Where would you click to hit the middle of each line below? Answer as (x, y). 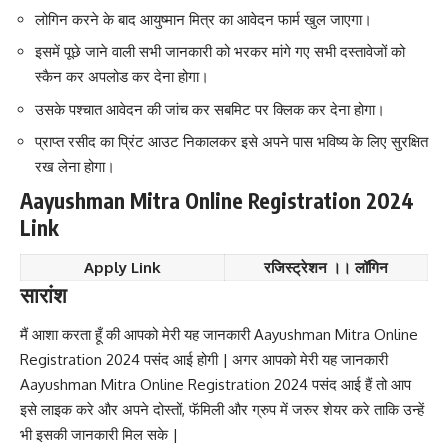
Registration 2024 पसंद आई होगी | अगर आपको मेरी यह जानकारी (204, 359)
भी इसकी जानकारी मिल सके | (99, 434)
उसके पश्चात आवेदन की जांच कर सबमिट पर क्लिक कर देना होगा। (210, 109)
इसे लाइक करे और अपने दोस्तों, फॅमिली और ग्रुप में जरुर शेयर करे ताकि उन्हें (222, 409)
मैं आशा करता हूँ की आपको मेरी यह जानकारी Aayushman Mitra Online (219, 334)
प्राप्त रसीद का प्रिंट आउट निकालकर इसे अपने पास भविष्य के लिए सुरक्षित (231, 142)
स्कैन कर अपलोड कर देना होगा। (122, 77)
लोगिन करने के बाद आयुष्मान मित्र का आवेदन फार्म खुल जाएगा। (203, 19)
